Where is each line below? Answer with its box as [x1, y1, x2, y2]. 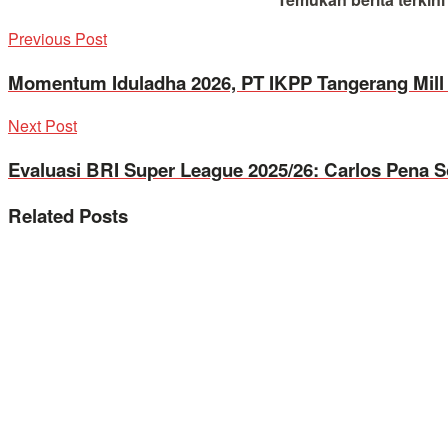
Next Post [8, 114, 77, 138]
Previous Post [8, 26, 107, 50]
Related [8, 201, 74, 229]
